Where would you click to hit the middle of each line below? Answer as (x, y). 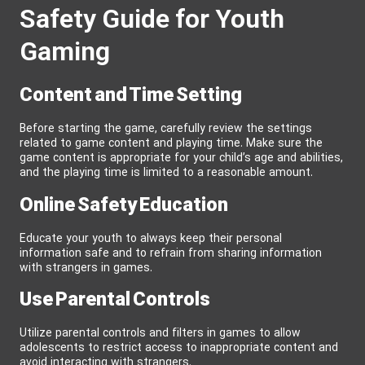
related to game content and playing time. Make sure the (171, 144)
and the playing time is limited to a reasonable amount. (166, 174)
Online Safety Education (124, 206)
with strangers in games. (86, 268)
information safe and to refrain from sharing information (171, 253)
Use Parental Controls (115, 300)
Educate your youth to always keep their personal (151, 239)
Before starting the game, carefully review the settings (166, 130)
